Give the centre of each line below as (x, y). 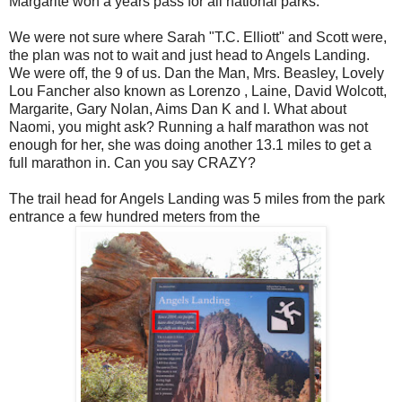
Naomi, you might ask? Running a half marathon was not (188, 127)
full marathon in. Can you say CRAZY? (132, 163)
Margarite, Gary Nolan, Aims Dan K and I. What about (178, 109)
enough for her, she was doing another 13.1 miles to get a (190, 145)
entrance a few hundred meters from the (135, 217)
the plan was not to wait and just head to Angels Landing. (189, 56)
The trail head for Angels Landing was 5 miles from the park (197, 199)
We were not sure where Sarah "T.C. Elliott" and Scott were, (198, 38)
